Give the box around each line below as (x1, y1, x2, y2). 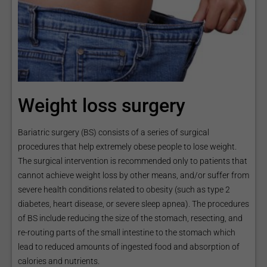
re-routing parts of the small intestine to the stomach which (18, 228, 235, 238)
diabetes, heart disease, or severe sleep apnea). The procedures (18, 199, 249, 209)
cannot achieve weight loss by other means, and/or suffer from (18, 170, 249, 181)
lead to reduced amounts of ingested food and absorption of (18, 242, 240, 252)
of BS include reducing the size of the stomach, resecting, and (18, 213, 243, 223)
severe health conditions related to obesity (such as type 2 (18, 185, 230, 195)
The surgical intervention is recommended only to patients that (18, 156, 247, 166)
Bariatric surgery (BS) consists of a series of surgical (18, 128, 209, 138)
